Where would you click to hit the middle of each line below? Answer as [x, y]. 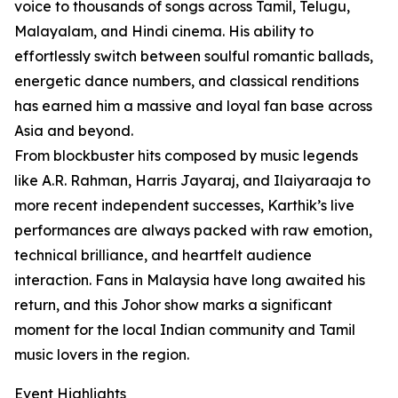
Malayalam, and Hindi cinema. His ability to [164, 32]
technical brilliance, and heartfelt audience [163, 255]
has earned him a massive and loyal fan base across [193, 106]
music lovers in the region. [102, 355]
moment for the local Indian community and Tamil [185, 330]
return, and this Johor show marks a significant [173, 305]
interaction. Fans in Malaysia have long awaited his [190, 280]
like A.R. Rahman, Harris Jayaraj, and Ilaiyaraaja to [192, 181]
